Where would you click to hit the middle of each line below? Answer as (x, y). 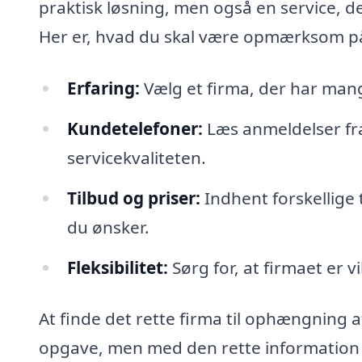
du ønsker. (108, 227)
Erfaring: (103, 88)
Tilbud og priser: (133, 198)
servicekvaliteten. (136, 157)
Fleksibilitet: (117, 267)
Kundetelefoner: (135, 128)
